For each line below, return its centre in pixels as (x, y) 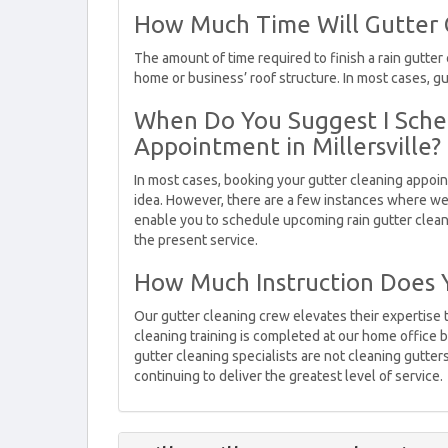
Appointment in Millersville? (287, 146)
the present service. (196, 240)
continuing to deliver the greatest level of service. (288, 376)
